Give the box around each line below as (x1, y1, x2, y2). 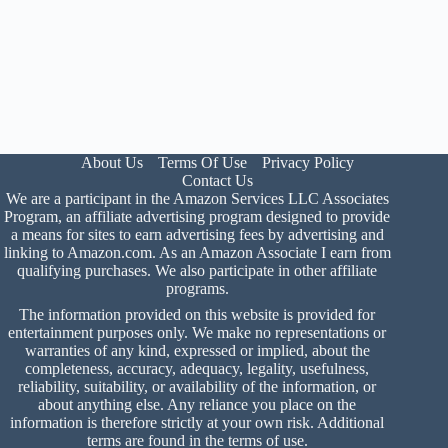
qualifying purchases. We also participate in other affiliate (17, 262, 378, 279)
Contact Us (181, 172, 253, 189)
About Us (80, 154, 143, 171)
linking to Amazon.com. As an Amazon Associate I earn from (3, 244, 391, 261)
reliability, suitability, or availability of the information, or (18, 378, 377, 395)
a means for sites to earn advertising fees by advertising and (10, 226, 384, 243)
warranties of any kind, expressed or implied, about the (24, 342, 370, 359)
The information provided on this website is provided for (19, 306, 376, 323)
